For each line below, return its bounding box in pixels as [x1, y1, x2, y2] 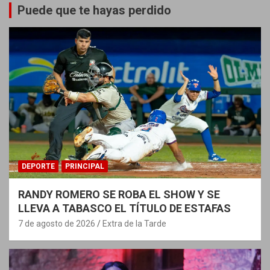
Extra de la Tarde [102, 218, 166, 228]
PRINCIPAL [65, 162, 104, 171]
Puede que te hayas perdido [17, 2, 171, 17]
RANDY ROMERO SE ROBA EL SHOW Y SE [18, 187, 220, 201]
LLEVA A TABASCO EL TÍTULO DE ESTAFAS [18, 201, 231, 215]
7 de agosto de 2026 [18, 218, 95, 228]
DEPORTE [22, 162, 55, 171]
